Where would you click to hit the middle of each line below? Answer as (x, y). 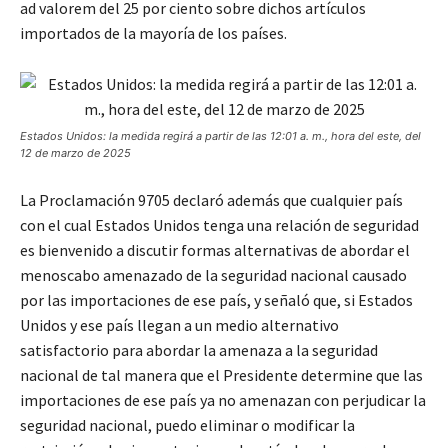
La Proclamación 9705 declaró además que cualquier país (211, 200)
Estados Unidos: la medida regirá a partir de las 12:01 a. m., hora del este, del (220, 136)
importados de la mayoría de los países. (153, 33)
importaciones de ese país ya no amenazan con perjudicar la (223, 400)
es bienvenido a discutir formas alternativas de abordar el (215, 250)
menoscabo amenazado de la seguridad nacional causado (213, 275)
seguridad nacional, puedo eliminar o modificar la (187, 425)
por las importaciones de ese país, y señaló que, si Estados (216, 300)
